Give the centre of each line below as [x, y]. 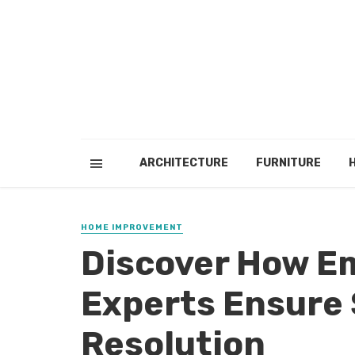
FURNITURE [288, 163]
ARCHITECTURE [183, 163]
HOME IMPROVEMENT [132, 227]
